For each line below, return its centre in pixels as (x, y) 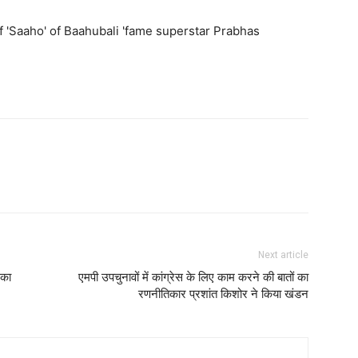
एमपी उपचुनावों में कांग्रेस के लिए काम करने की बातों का (193, 277)
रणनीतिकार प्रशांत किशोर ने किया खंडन (223, 294)
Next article (283, 255)
